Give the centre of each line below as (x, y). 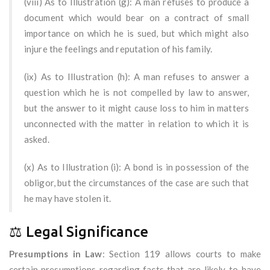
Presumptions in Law (56, 254)
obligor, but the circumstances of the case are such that (137, 183)
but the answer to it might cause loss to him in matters (137, 108)
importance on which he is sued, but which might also (137, 33)
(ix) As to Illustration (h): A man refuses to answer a (137, 77)
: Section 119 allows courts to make (181, 254)
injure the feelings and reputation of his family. (118, 49)
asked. (37, 140)
